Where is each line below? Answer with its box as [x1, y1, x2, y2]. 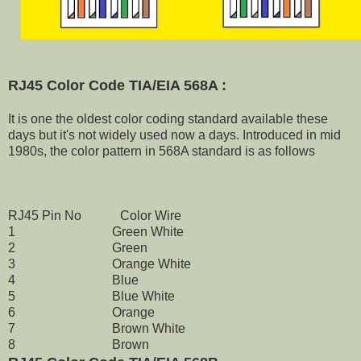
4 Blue [8, 273, 139, 288]
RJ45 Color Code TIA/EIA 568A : [8, 77, 226, 94]
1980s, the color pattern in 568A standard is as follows [8, 144, 315, 159]
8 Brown [8, 338, 149, 352]
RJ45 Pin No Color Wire [8, 209, 181, 223]
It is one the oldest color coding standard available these [8, 112, 328, 127]
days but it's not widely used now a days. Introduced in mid [8, 128, 341, 143]
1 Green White [8, 225, 184, 239]
